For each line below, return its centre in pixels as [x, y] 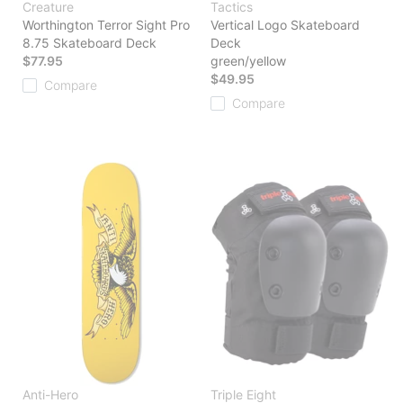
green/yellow [248, 61]
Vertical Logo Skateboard [285, 25]
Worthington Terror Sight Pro [106, 25]
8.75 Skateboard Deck [90, 43]
